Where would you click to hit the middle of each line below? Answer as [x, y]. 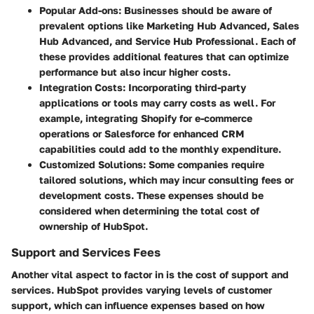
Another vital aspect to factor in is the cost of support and [150, 274]
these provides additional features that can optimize [164, 56]
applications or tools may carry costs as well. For [157, 102]
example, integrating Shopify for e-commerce [146, 118]
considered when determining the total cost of [149, 210]
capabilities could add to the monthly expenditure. [160, 149]
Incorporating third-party [186, 87]
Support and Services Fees [86, 252]
